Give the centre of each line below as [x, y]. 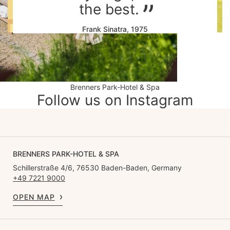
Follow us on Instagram [115, 100]
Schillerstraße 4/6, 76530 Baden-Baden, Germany [97, 167]
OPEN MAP [34, 197]
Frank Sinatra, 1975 [115, 29]
